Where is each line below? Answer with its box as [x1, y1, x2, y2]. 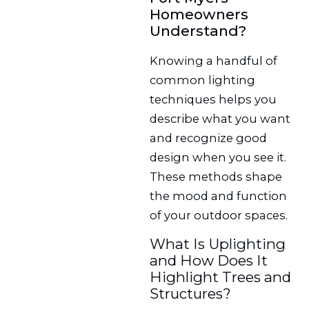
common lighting [150, 72, 256, 87]
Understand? [150, 21, 247, 39]
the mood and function [150, 188, 288, 203]
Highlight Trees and [150, 268, 292, 286]
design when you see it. [150, 150, 287, 164]
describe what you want [150, 111, 291, 126]
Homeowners [150, 5, 249, 23]
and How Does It [150, 252, 268, 270]
